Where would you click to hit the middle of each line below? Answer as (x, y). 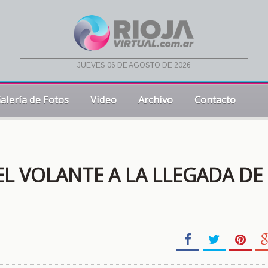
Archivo (156, 100)
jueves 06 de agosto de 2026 (134, 66)
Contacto (215, 100)
